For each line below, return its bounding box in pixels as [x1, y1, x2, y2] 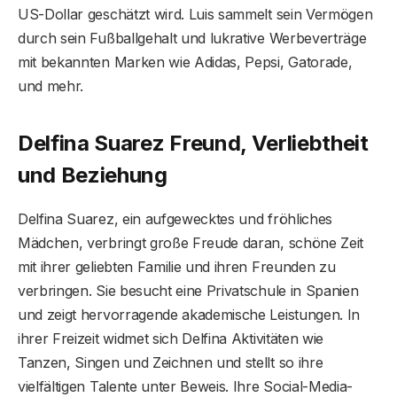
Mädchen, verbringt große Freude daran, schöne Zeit [18, 233, 363, 252]
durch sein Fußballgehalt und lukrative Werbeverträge [18, 29, 367, 48]
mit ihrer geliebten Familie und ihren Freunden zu [18, 257, 336, 276]
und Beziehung [18, 161, 167, 188]
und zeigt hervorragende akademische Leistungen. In [18, 305, 360, 323]
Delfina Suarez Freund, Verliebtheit [18, 129, 369, 156]
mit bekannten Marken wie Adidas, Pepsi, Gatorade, [18, 53, 353, 72]
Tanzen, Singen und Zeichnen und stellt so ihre [18, 353, 323, 371]
